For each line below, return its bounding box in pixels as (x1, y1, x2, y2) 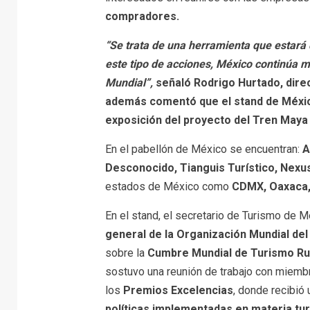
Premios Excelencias (122, 283, 233, 297)
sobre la (104, 246, 147, 259)
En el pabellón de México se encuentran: (104, 142, 302, 156)
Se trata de (109, 38, 164, 52)
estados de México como (104, 179, 232, 193)
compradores (104, 9, 176, 23)
